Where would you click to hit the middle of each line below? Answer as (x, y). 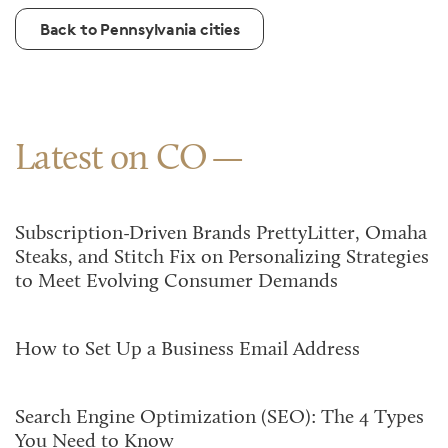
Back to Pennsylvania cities (140, 29)
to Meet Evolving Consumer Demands (176, 282)
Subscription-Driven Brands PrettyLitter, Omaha (221, 234)
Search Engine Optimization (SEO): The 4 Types (219, 418)
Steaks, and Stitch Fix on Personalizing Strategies (222, 258)
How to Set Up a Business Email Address (187, 350)
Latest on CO (111, 160)
